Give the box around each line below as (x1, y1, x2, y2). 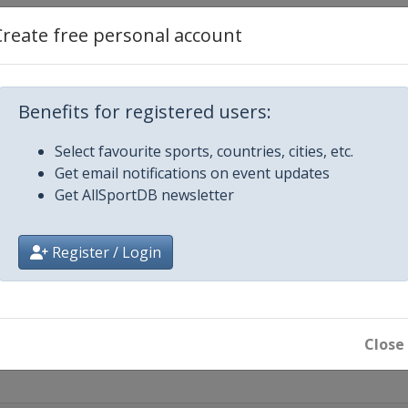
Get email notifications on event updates (55, 163, 330, 183)
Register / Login (48, 242, 161, 262)
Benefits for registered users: (18, 99, 271, 124)
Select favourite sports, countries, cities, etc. (55, 141, 353, 161)
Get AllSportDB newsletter (55, 185, 234, 205)
